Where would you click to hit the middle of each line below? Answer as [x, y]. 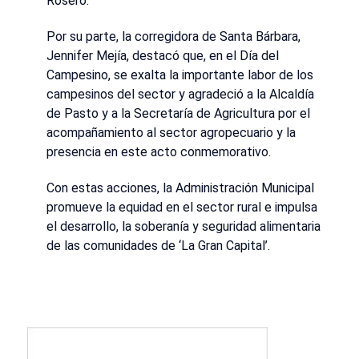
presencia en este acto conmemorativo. [159, 152]
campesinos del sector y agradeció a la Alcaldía [180, 95]
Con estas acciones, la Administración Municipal [180, 188]
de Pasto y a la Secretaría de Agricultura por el [178, 114]
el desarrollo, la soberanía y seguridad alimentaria [184, 227]
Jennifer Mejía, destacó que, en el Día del [163, 56]
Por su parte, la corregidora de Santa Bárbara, [173, 37]
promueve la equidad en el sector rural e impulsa [182, 208]
